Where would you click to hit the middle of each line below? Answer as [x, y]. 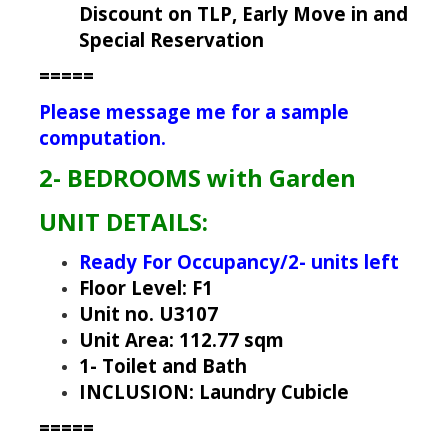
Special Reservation [171, 40]
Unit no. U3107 [148, 314]
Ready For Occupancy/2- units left [238, 262]
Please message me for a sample [193, 112]
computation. [102, 138]
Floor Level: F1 [145, 288]
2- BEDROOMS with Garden [197, 178]
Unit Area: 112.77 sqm [181, 340]
